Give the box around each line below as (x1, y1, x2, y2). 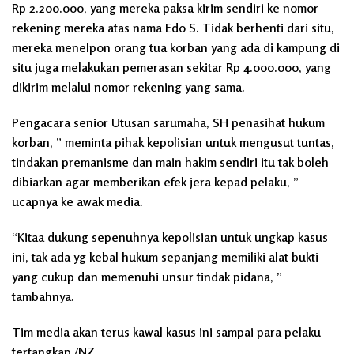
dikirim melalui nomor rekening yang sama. (12, 79, 245, 95)
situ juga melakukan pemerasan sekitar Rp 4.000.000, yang (12, 59, 331, 75)
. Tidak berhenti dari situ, (196, 20, 334, 36)
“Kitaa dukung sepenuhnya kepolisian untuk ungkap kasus (12, 229, 328, 245)
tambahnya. (12, 288, 74, 304)
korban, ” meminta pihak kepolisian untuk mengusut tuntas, (12, 134, 334, 150)
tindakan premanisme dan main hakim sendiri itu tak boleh (12, 154, 329, 170)
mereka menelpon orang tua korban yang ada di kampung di (12, 40, 340, 55)
